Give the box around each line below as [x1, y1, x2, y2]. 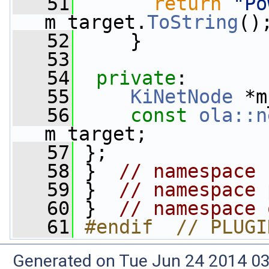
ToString [147, 11, 238, 33]
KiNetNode [130, 86, 233, 107]
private [96, 67, 176, 89]
